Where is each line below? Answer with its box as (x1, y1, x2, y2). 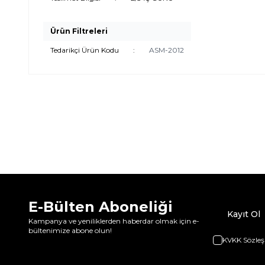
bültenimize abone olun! (28, 226, 112, 235)
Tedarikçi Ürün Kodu (50, 46, 119, 55)
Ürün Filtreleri (50, 27, 108, 36)
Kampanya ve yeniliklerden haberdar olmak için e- (28, 216, 199, 226)
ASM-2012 (149, 46, 184, 55)
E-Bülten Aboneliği (28, 198, 173, 216)
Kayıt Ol (227, 209, 260, 220)
